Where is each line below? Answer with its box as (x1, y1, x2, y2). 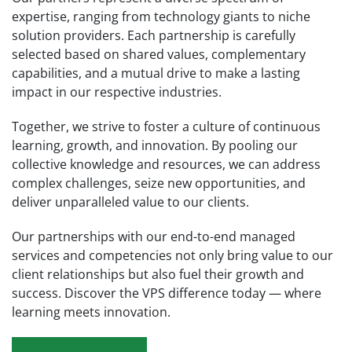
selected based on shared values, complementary (12, 45, 306, 63)
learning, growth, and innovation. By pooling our (12, 136, 298, 154)
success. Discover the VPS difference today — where (12, 284, 321, 302)
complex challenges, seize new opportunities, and (12, 174, 306, 192)
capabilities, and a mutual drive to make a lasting (12, 64, 300, 82)
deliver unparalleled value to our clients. (12, 192, 249, 211)
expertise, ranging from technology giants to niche (12, 7, 310, 25)
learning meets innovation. (12, 302, 170, 321)
